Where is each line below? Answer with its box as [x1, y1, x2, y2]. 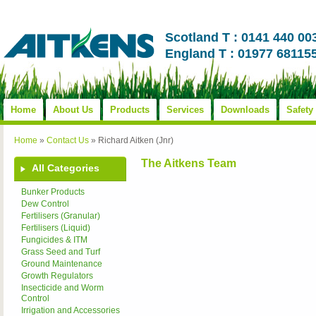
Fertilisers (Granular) [21, 211, 100, 221]
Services [166, 104, 204, 115]
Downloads [221, 104, 269, 115]
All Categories [32, 162, 99, 174]
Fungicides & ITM [21, 235, 87, 245]
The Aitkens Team [141, 157, 236, 169]
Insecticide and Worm [21, 283, 104, 293]
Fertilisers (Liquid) [21, 223, 90, 233]
